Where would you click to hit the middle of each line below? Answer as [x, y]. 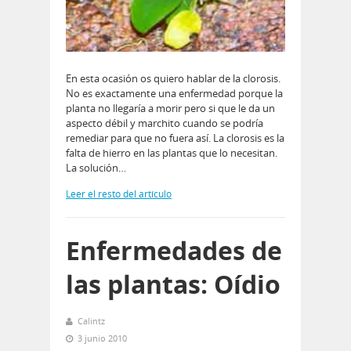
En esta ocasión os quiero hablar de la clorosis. [173, 79]
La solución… [96, 168]
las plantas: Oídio [173, 284]
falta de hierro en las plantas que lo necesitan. [172, 153]
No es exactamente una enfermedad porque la [174, 94]
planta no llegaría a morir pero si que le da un [170, 109]
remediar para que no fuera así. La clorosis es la [175, 138]
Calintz [91, 321]
